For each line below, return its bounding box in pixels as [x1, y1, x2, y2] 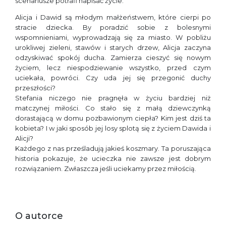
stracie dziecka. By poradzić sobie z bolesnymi [15, 23, 211, 32]
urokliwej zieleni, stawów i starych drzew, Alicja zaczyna [15, 43, 211, 52]
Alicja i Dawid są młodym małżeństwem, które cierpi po [15, 13, 211, 22]
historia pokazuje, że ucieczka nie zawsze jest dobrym [15, 154, 211, 163]
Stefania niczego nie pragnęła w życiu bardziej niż [15, 94, 211, 102]
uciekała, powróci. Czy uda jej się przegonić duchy [15, 74, 211, 82]
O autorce [15, 210, 63, 222]
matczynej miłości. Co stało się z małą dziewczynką [15, 104, 211, 112]
